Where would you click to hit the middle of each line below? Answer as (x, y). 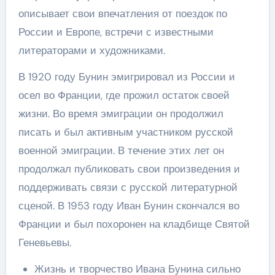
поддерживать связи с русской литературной (128, 187)
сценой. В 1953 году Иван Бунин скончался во (129, 205)
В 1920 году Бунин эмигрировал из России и (126, 76)
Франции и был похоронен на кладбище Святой (134, 224)
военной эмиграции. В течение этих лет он (121, 150)
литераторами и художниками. (91, 50)
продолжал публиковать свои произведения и (129, 168)
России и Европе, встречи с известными (116, 32)
